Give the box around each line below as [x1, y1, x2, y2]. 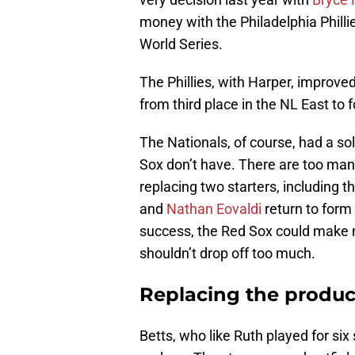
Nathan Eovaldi [166, 200, 261, 218]
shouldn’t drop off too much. [139, 245, 315, 262]
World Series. [139, 36, 223, 53]
